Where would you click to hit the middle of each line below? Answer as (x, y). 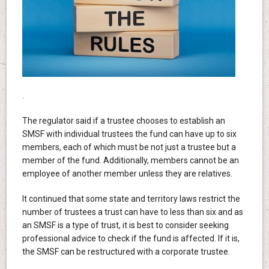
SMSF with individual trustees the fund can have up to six (129, 134)
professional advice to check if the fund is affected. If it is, (131, 238)
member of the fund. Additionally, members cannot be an (130, 160)
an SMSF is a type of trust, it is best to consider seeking (125, 225)
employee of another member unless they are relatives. (127, 173)
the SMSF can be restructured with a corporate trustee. (126, 251)
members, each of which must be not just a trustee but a (129, 147)
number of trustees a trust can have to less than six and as (132, 212)
